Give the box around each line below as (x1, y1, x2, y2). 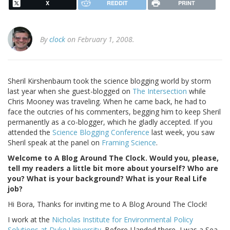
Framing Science (102, 138, 156, 148)
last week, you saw (149, 127, 215, 138)
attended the (8, 127, 52, 138)
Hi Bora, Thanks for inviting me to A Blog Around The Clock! (8, 199, 207, 209)
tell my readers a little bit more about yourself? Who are (8, 163, 218, 174)
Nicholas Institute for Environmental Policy (52, 215, 193, 225)
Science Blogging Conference (52, 127, 149, 138)
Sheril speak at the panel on (8, 138, 102, 148)
